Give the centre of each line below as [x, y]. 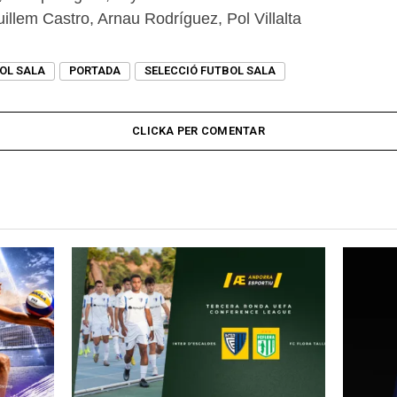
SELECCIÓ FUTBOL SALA [210, 70]
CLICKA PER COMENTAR [198, 131]
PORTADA [95, 70]
